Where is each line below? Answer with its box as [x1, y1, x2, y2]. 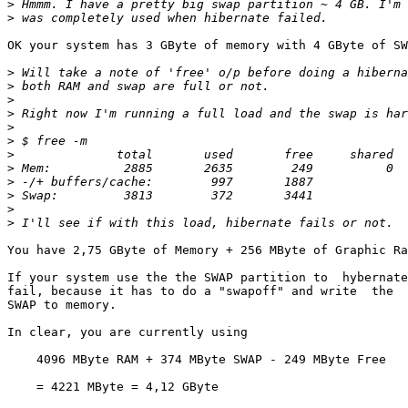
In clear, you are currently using [7, 325, 248, 340]
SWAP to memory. [7, 298, 117, 312]
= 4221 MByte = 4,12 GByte [7, 380, 219, 394]
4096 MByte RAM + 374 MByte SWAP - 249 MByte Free [7, 352, 386, 367]
